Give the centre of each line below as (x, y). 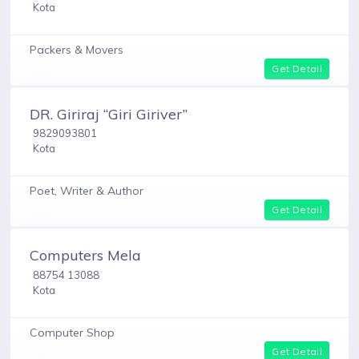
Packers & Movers (77, 49)
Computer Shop (72, 332)
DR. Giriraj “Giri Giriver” (109, 114)
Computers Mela (85, 256)
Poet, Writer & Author (87, 191)
